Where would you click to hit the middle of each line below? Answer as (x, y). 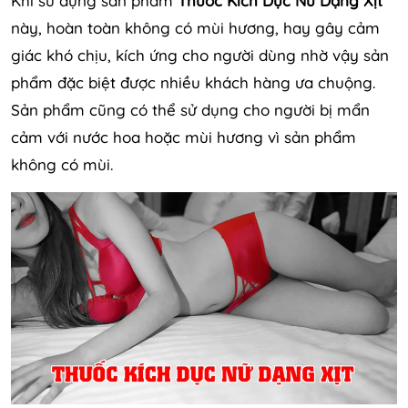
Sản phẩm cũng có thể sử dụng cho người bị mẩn (190, 109)
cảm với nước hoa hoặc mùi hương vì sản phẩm (184, 137)
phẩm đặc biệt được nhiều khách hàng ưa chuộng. (193, 82)
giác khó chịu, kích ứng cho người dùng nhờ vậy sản (200, 55)
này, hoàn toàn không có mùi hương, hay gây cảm (195, 27)
